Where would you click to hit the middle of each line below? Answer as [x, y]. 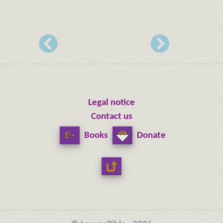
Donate [150, 135]
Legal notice [111, 103]
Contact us [111, 116]
